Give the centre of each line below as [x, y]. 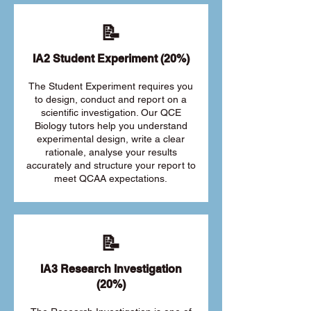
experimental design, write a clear [111, 139]
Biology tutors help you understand [111, 126]
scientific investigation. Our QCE [111, 112]
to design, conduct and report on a [111, 99]
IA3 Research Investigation [111, 269]
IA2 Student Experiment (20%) [111, 59]
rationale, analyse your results [111, 152]
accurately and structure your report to [111, 165]
